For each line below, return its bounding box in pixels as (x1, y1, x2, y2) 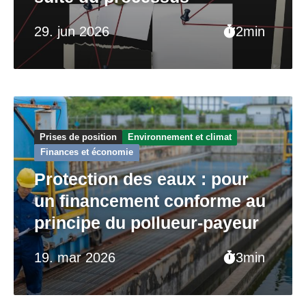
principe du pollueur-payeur (34, 212, 259, 232)
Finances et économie (40, 147, 133, 158)
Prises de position (40, 131, 117, 142)
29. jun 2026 (34, 23, 109, 39)
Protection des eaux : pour (34, 169, 249, 189)
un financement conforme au (34, 191, 266, 210)
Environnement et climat (128, 131, 232, 142)
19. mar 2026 (34, 249, 115, 265)
